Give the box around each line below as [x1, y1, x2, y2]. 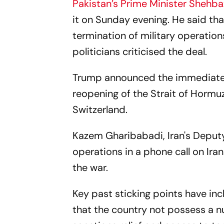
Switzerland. [72, 102, 133, 116]
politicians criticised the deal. [72, 44, 210, 58]
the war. [72, 160, 113, 174]
